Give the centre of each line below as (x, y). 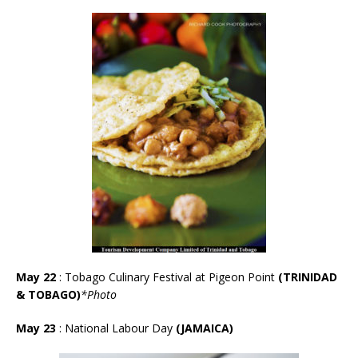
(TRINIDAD (306, 276)
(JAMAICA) (205, 328)
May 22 (38, 276)
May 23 (38, 328)
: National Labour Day (117, 328)
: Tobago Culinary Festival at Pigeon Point (167, 276)
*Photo (99, 294)
